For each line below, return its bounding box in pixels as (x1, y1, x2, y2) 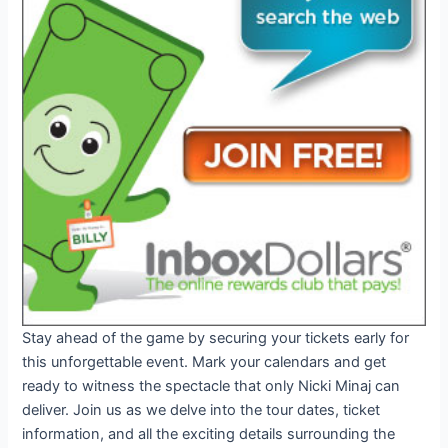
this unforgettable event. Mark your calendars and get (22, 353, 387, 372)
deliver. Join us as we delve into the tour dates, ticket (22, 401, 381, 420)
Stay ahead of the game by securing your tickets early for (22, 329, 410, 348)
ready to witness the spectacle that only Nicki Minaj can (22, 377, 401, 396)
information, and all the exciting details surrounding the (22, 425, 396, 444)
